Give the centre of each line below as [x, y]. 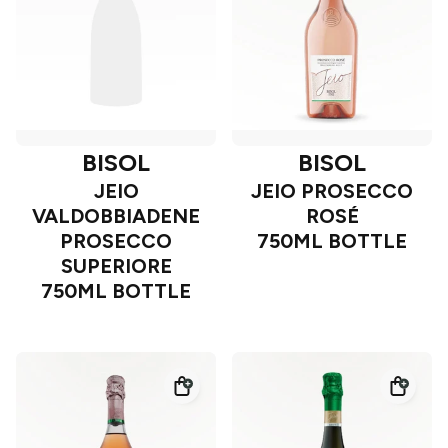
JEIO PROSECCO [332, 191]
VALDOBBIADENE [116, 216]
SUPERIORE [116, 266]
